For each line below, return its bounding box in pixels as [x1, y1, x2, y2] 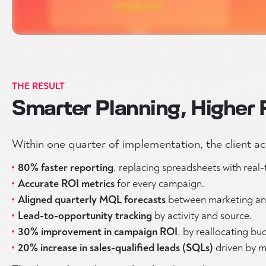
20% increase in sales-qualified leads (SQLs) [18, 241, 213, 255]
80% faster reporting [18, 161, 113, 175]
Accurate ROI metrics [18, 177, 115, 191]
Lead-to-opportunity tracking [18, 209, 152, 223]
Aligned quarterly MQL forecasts [18, 193, 166, 207]
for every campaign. [115, 177, 205, 191]
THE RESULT [12, 80, 65, 92]
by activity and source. [152, 209, 252, 223]
